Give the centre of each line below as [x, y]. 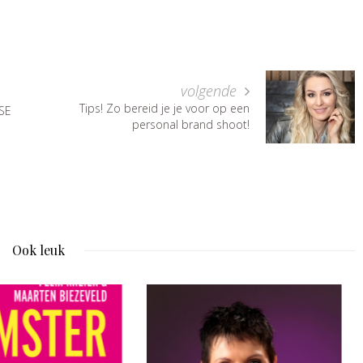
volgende [211, 90]
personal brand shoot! [191, 124]
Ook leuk [38, 250]
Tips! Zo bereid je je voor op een [164, 108]
